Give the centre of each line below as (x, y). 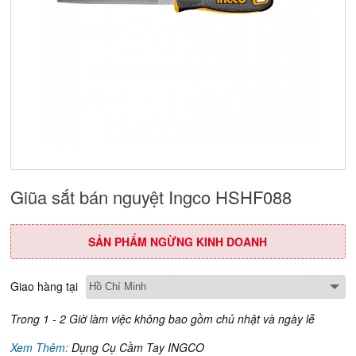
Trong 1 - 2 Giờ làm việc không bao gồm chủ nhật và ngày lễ (163, 319)
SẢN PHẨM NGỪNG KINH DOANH (178, 242)
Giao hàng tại (44, 286)
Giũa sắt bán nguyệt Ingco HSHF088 (151, 197)
